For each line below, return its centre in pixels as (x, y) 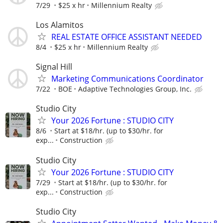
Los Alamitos (60, 25)
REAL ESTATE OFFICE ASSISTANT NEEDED (127, 37)
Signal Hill (54, 67)
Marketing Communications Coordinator (127, 79)
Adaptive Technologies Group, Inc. (135, 89)
